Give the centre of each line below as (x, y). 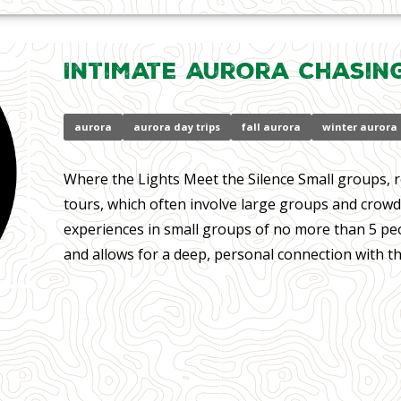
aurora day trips (176, 126)
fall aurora (271, 126)
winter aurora (359, 126)
